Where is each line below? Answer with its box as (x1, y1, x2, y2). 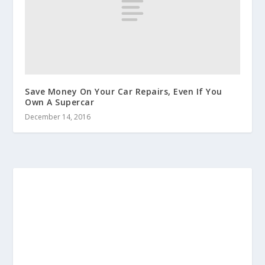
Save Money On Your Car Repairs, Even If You (25, 86, 222, 98)
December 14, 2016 (25, 112, 91, 122)
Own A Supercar (25, 96, 95, 108)
